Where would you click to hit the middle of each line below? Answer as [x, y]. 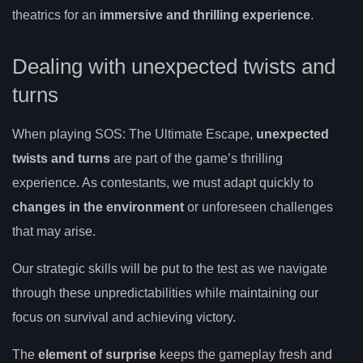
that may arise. [54, 231]
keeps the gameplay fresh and [244, 354]
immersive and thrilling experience [205, 15]
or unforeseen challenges [258, 207]
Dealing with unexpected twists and [174, 66]
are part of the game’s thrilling [196, 158]
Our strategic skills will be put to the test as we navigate [170, 268]
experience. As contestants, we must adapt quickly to [163, 182]
